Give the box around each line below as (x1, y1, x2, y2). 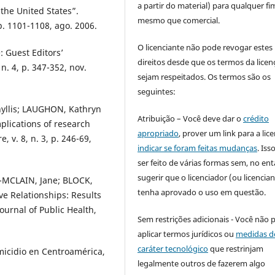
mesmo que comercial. (137, 14, 220, 26)
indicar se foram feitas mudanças (137, 142, 258, 153)
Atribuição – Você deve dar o (137, 112, 244, 124)
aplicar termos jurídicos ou (137, 228, 236, 239)
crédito (243, 112, 269, 124)
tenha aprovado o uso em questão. (137, 186, 266, 198)
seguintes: (137, 85, 176, 97)
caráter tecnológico (137, 242, 209, 254)
